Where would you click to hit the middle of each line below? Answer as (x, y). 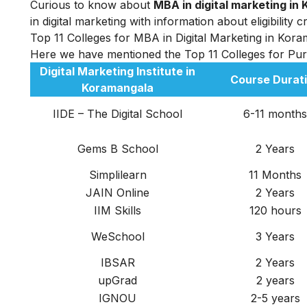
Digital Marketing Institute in (118, 71)
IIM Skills (118, 210)
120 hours (275, 210)
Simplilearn (118, 174)
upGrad (118, 280)
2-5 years (275, 298)
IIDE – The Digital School (118, 113)
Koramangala (118, 87)
